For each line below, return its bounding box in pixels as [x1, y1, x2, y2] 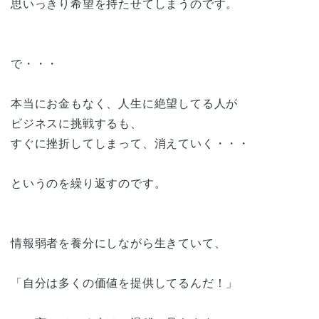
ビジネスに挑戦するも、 [11, 117, 142, 130]
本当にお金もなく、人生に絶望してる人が [11, 97, 239, 110]
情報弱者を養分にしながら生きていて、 [11, 236, 226, 249]
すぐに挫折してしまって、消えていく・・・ [11, 137, 250, 150]
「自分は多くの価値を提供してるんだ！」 [11, 276, 239, 289]
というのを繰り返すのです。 [11, 177, 167, 189]
